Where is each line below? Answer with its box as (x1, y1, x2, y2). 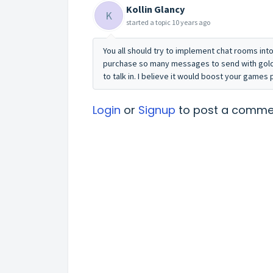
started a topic (126, 18, 172, 27)
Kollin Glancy (126, 3, 185, 16)
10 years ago (172, 18, 210, 27)
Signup (138, 102, 175, 118)
